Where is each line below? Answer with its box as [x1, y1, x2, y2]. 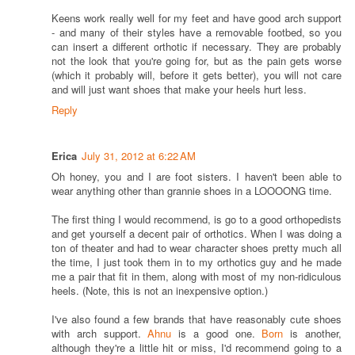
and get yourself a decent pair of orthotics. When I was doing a [52, 226, 342, 242]
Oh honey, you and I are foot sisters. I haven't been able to [52, 169, 342, 185]
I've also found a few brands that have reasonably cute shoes [52, 311, 342, 327]
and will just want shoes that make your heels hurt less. [52, 82, 307, 97]
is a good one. [171, 326, 262, 342]
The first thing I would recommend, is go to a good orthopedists [52, 212, 342, 227]
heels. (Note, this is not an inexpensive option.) [52, 283, 268, 299]
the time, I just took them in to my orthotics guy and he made [52, 254, 342, 270]
